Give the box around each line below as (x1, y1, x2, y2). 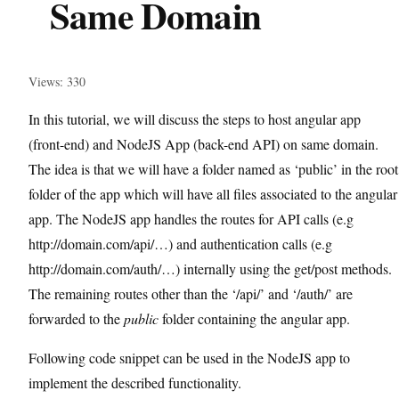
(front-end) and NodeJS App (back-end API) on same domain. (28, 134, 379, 153)
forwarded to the (28, 309, 124, 328)
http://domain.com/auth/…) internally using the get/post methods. (28, 259, 392, 278)
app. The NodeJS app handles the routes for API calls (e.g (28, 209, 354, 228)
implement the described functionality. (28, 373, 241, 392)
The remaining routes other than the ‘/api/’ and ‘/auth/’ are (28, 284, 353, 303)
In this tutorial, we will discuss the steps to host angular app (28, 110, 361, 128)
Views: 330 (28, 73, 85, 90)
